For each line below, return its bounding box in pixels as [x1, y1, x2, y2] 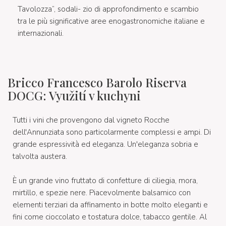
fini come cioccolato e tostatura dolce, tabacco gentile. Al [13, 211, 207, 222]
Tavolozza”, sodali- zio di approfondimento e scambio [18, 4, 199, 14]
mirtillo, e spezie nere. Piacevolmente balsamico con [13, 187, 191, 198]
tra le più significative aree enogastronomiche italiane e [18, 16, 205, 26]
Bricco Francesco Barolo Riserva [8, 74, 187, 90]
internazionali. [18, 28, 64, 38]
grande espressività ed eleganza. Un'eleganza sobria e [13, 139, 198, 149]
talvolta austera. [13, 151, 69, 161]
